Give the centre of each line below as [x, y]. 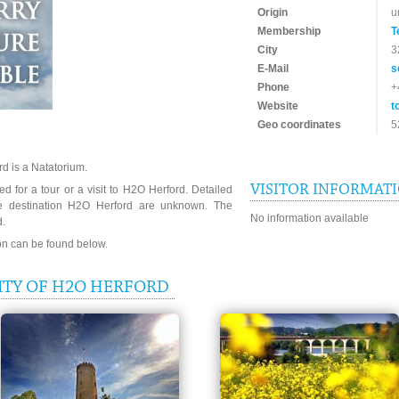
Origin [273, 12]
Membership [289, 31]
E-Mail [273, 69]
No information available [309, 218]
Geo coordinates [299, 125]
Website [278, 106]
